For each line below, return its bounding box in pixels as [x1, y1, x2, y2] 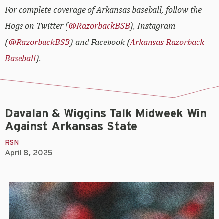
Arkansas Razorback [130, 37, 204, 47]
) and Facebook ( [70, 37, 130, 47]
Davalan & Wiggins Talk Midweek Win [5, 108, 207, 120]
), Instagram [130, 21, 175, 31]
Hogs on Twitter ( [5, 21, 68, 31]
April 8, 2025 [5, 149, 53, 157]
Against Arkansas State [5, 120, 137, 132]
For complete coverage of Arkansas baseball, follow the [5, 4, 202, 15]
